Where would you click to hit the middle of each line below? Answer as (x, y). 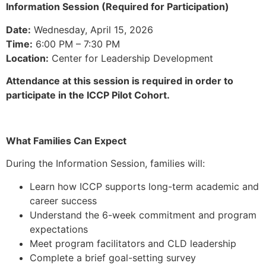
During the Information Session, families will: (105, 164)
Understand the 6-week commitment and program (143, 215)
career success (63, 200)
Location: (27, 58)
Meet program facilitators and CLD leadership (133, 243)
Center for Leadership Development (131, 58)
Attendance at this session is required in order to (120, 80)
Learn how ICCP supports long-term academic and (144, 186)
